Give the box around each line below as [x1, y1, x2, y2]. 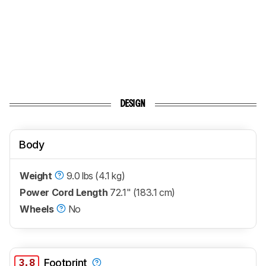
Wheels [20, 203, 54, 216]
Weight [20, 170, 52, 182]
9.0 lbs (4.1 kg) [66, 170, 125, 182]
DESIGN [120, 100, 146, 109]
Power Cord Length [20, 186, 108, 199]
